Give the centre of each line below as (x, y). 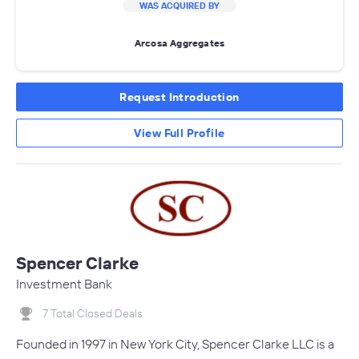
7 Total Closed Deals (93, 313)
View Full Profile (179, 133)
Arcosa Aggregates (179, 43)
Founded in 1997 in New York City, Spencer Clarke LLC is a (175, 343)
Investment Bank (64, 283)
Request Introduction (179, 97)
